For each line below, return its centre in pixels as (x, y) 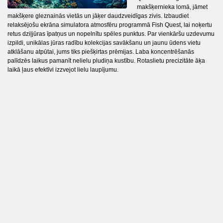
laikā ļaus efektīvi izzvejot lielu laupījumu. (63, 70)
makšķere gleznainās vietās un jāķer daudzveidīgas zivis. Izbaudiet (98, 16)
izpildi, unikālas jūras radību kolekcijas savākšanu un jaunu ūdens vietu (104, 43)
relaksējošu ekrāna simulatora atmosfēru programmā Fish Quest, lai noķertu (110, 25)
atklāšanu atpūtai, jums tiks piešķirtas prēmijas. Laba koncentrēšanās (101, 52)
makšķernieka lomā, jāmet (172, 7)
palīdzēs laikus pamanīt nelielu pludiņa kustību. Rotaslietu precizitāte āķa (106, 61)
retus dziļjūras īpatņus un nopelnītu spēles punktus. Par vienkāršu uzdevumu (111, 34)
